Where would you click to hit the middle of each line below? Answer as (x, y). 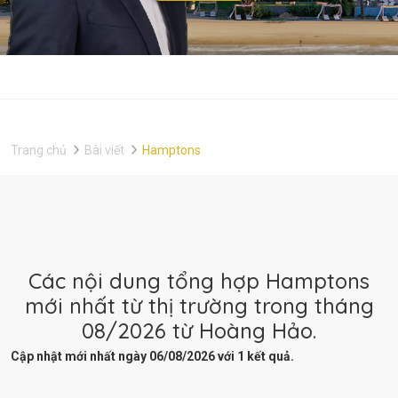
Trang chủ (39, 151)
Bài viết (104, 151)
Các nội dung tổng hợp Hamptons (199, 280)
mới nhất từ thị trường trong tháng (199, 305)
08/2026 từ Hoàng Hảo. (199, 330)
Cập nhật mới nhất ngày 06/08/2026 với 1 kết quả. (152, 356)
